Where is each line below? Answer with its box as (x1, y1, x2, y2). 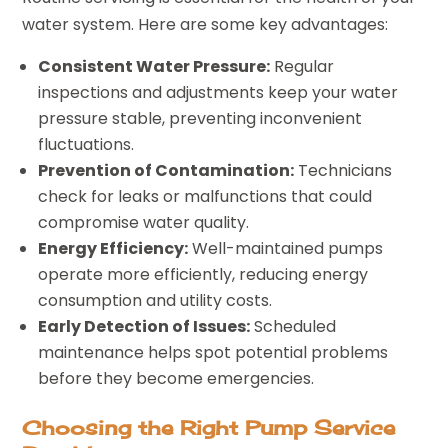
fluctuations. (38, 132, 135, 156)
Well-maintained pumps (188, 236, 384, 260)
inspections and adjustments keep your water (38, 80, 399, 104)
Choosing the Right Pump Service (22, 414, 396, 440)
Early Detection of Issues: (38, 314, 251, 338)
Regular (270, 54, 335, 78)
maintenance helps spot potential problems (38, 340, 389, 364)
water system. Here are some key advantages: (22, 12, 389, 36)
